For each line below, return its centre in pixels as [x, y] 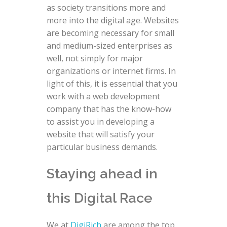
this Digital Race [99, 198]
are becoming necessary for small [110, 33]
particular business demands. [102, 147]
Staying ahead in [102, 174]
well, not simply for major [94, 59]
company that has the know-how [109, 109]
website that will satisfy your [100, 135]
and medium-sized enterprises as [109, 46]
